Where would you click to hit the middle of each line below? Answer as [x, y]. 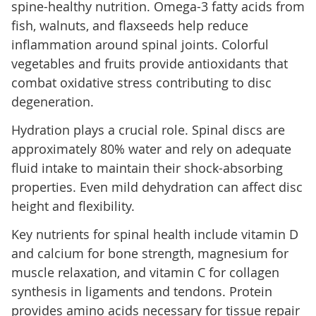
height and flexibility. [73, 206]
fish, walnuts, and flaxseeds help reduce [129, 26]
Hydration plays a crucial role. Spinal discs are [148, 130]
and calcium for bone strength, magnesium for [150, 254]
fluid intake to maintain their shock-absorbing [147, 168]
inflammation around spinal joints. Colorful [140, 45]
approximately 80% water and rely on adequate [151, 149]
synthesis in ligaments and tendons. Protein [141, 292]
